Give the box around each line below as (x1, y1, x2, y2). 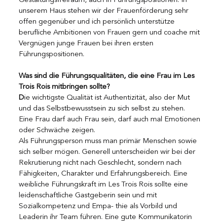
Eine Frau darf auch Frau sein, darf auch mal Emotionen (19, 115, 202, 123)
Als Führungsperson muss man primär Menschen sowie (19, 137, 199, 145)
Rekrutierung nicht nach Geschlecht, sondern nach (19, 159, 184, 167)
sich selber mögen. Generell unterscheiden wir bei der (19, 148, 197, 156)
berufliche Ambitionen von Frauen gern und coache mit (19, 29, 202, 37)
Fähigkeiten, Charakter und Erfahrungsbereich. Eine (19, 170, 189, 178)
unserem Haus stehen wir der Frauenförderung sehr (19, 7, 190, 15)
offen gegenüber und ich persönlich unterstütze (19, 18, 177, 26)
